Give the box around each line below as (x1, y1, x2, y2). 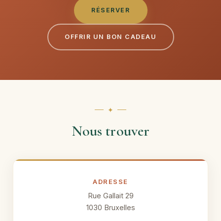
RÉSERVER (91, 6, 130, 14)
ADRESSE (93, 178, 128, 185)
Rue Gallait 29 (87, 191, 134, 200)
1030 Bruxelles (86, 203, 135, 212)
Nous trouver (71, 122, 150, 140)
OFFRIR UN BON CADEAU (65, 33, 156, 40)
